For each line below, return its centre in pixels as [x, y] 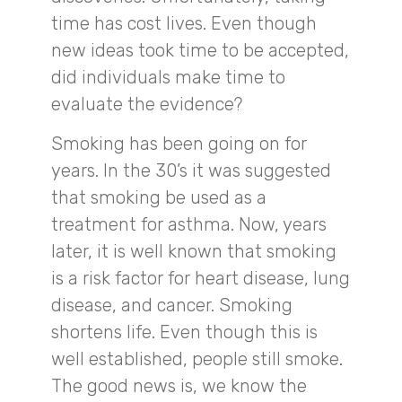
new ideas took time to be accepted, [200, 51]
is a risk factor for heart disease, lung [201, 279]
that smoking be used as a [159, 198]
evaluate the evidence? [147, 105]
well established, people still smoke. [197, 359]
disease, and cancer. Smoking [172, 306]
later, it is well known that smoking [194, 252]
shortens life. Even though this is [184, 332]
